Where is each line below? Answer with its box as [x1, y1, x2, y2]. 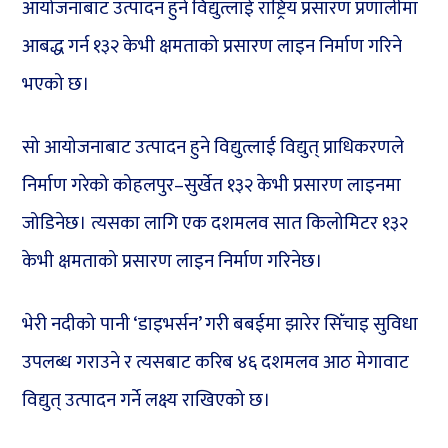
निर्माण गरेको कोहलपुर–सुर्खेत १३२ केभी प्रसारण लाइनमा [22, 170, 402, 202]
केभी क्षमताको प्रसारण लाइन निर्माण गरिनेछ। [22, 246, 324, 278]
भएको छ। [22, 69, 91, 101]
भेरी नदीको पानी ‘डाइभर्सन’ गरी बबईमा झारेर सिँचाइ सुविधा [22, 309, 419, 341]
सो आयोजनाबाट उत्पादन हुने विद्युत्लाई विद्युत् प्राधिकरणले [22, 132, 405, 164]
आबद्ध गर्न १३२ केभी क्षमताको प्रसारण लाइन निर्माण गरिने [22, 31, 403, 63]
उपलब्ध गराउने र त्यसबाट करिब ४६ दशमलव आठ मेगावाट [22, 347, 410, 379]
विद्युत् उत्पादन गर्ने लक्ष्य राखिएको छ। [22, 385, 272, 417]
